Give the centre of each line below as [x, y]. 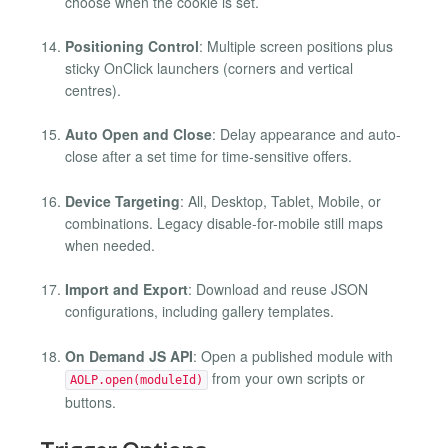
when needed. [110, 244]
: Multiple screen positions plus [296, 46]
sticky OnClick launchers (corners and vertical [209, 68]
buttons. [90, 401]
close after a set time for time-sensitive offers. [208, 156]
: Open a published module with [293, 355]
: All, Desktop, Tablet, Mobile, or [280, 200]
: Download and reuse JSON [278, 289]
